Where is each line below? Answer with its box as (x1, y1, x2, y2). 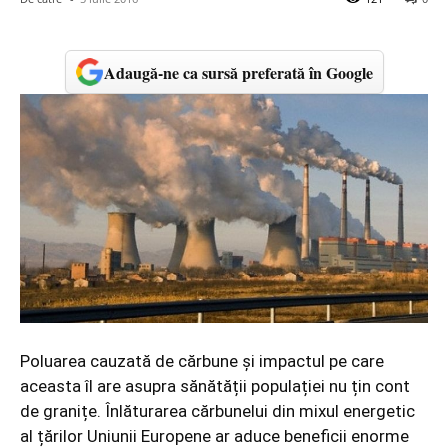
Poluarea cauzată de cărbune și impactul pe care (20, 351, 384, 372)
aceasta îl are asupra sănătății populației (20, 376, 329, 397)
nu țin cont (329, 376, 410, 397)
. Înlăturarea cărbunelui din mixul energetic (97, 401, 415, 422)
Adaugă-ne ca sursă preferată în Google (103, 60, 373, 84)
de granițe (20, 401, 97, 422)
